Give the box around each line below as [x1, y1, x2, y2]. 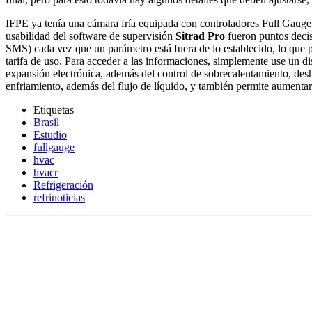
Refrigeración [33, 178, 93, 191]
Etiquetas [33, 103, 74, 116]
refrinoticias [33, 191, 85, 203]
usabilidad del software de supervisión [6, 29, 175, 42]
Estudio [33, 128, 67, 141]
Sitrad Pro [175, 29, 225, 42]
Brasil [33, 116, 59, 128]
